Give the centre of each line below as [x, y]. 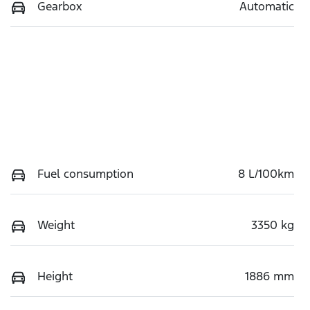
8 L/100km [266, 173]
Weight [56, 225]
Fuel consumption [85, 173]
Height [55, 276]
